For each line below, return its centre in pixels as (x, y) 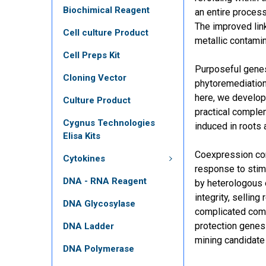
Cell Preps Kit (91, 55)
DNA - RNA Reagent (105, 181)
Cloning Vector (95, 77)
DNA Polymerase (99, 249)
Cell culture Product (106, 32)
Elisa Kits (82, 136)
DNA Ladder (88, 226)
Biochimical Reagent (106, 10)
